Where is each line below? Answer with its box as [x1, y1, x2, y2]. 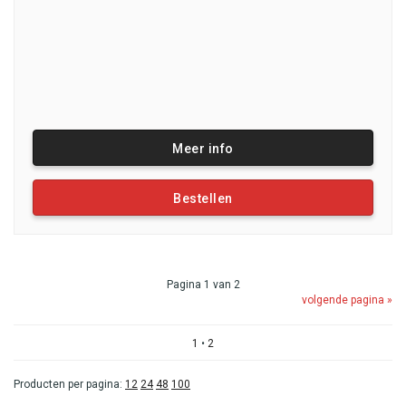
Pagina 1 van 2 [166, 278, 240, 291]
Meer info [172, 141, 234, 156]
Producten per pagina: [14, 378, 125, 391]
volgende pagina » [302, 294, 392, 306]
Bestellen [173, 191, 233, 206]
